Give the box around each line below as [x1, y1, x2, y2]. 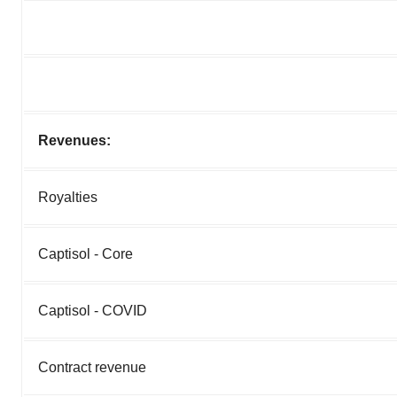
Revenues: [38, 133, 111, 149]
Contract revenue [38, 360, 146, 376]
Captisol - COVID [38, 303, 147, 319]
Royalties [38, 190, 97, 206]
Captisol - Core [38, 246, 133, 262]
